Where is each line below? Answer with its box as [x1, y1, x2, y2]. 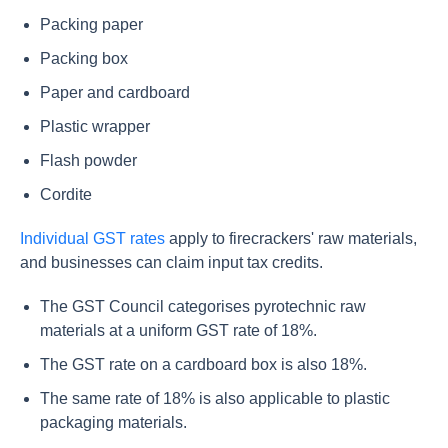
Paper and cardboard [40, 84, 194, 101]
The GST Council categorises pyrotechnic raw [40, 298, 366, 315]
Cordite [40, 186, 92, 203]
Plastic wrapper [40, 118, 150, 135]
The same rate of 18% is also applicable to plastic [40, 390, 390, 407]
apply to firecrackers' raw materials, [165, 230, 417, 247]
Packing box [40, 50, 132, 67]
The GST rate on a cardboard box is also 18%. [40, 356, 371, 373]
